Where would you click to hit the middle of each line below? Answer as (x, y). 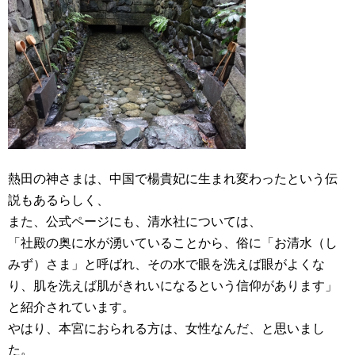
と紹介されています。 (71, 307)
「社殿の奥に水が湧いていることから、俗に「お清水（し (173, 243)
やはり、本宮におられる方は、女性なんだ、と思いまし (166, 328)
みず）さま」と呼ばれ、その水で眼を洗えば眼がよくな (166, 264)
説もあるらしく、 (59, 200)
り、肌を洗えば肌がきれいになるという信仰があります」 (173, 286)
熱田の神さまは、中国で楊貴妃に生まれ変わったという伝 (173, 179)
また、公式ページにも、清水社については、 (135, 221)
